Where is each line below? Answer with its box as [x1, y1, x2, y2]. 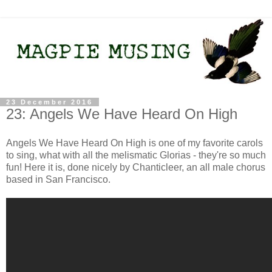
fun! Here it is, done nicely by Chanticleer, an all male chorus [6, 161, 265, 172]
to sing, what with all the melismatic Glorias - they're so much [6, 149, 266, 160]
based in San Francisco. [6, 174, 110, 185]
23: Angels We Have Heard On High [6, 106, 237, 122]
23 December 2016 [6, 98, 93, 106]
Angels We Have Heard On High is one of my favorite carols [6, 137, 263, 148]
